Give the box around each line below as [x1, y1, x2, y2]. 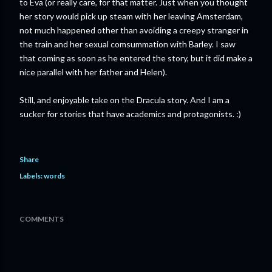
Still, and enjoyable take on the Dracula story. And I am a [19, 95, 229, 105]
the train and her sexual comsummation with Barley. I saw [19, 39, 236, 49]
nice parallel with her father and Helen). [19, 67, 167, 77]
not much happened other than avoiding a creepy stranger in [19, 25, 248, 35]
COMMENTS [19, 214, 64, 223]
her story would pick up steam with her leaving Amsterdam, [19, 11, 243, 21]
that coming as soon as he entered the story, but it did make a [19, 53, 253, 63]
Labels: [19, 171, 42, 180]
